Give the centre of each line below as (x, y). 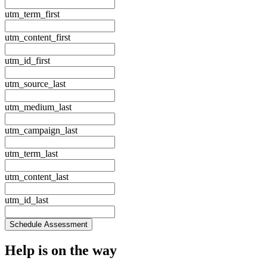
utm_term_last (31, 154)
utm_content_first (38, 38)
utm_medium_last (38, 107)
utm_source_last (35, 84)
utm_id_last (27, 200)
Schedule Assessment (49, 225)
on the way (82, 251)
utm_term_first (32, 14)
